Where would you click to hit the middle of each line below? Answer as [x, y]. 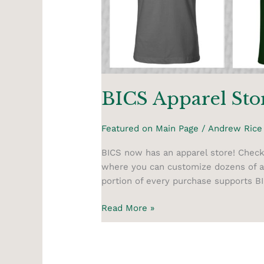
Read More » [128, 208]
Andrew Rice [235, 128]
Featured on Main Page [150, 128]
